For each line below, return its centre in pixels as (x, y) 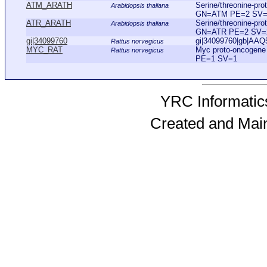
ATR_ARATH (49, 23)
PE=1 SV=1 (216, 58)
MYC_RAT (44, 49)
